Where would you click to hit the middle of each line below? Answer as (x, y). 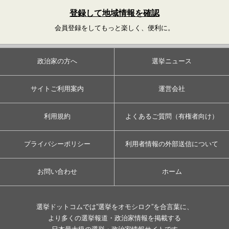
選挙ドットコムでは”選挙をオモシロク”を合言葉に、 (114, 207)
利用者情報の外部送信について (172, 144)
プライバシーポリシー (57, 144)
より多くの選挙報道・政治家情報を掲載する (114, 218)
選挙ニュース (172, 61)
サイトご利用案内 (57, 89)
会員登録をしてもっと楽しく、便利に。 (114, 28)
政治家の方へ (57, 61)
